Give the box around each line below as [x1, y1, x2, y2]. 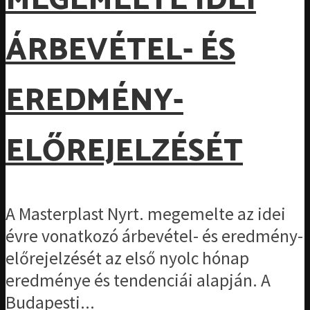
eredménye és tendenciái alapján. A [6, 269, 271, 292]
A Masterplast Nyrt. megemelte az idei [6, 203, 286, 226]
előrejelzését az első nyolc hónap [6, 247, 249, 270]
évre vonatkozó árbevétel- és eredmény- [6, 225, 303, 248]
